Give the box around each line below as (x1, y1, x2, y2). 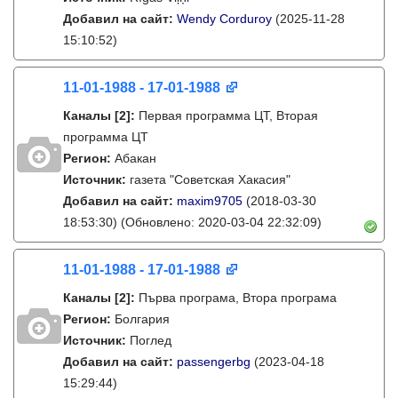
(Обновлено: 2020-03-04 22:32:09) (117, 215, 322, 229)
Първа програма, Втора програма (139, 291, 337, 305)
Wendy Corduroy (177, 12, 272, 26)
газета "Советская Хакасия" (130, 172, 291, 187)
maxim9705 (177, 194, 243, 208)
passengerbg (177, 354, 251, 369)
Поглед (130, 333, 171, 347)
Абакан (115, 151, 156, 165)
